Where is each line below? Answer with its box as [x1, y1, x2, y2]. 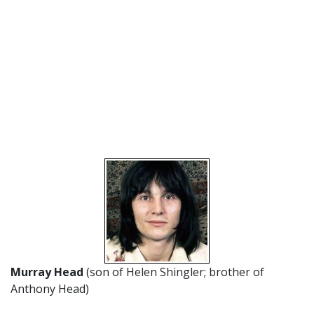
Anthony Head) [11, 281, 89, 296]
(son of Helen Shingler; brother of [86, 264, 264, 280]
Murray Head [11, 264, 86, 280]
